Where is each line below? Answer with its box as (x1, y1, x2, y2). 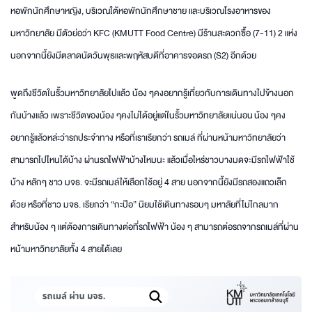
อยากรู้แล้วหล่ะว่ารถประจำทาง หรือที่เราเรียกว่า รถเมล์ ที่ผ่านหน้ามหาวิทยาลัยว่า (10, 130, 286, 146)
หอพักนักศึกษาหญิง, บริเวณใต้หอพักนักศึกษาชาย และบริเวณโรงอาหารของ (10, 3, 271, 19)
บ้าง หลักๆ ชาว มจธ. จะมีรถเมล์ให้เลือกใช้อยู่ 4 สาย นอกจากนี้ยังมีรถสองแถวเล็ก (10, 174, 287, 190)
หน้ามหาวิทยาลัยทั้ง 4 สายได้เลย (10, 241, 125, 257)
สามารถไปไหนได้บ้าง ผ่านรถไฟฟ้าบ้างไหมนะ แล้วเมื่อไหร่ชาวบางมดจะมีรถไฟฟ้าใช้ (10, 152, 295, 168)
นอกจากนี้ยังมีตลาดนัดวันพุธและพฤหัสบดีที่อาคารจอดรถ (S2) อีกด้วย (10, 47, 259, 63)
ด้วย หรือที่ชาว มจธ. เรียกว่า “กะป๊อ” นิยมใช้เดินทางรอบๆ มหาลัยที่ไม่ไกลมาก (10, 196, 279, 212)
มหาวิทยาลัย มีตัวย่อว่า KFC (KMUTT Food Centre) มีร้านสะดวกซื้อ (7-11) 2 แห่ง (10, 25, 297, 41)
